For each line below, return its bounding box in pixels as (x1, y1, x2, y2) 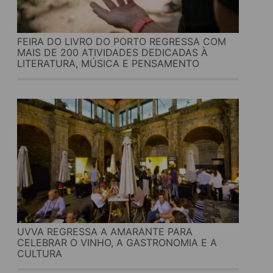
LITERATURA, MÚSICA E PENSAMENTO (16, 57, 199, 69)
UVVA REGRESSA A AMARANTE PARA (16, 225, 193, 238)
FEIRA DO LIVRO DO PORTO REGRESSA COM (16, 35, 226, 48)
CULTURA (16, 247, 62, 260)
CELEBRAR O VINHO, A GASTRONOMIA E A (16, 236, 217, 249)
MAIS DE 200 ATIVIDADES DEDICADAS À (16, 46, 208, 58)
